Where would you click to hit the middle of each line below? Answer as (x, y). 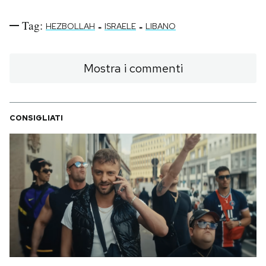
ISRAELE (120, 26)
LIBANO (161, 26)
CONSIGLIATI (36, 118)
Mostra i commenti (133, 69)
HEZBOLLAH (70, 26)
